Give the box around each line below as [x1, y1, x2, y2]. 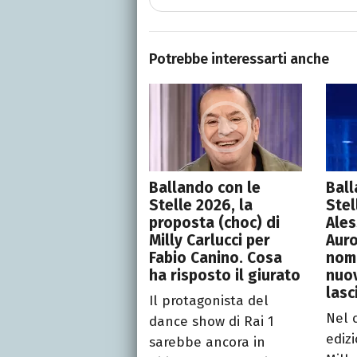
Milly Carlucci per [149, 231, 270, 250]
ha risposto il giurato [149, 266, 300, 285]
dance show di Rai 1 [149, 313, 274, 331]
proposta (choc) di [149, 214, 280, 233]
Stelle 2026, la [149, 196, 253, 215]
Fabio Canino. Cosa [149, 249, 282, 268]
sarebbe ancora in [149, 334, 265, 351]
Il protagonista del [149, 292, 269, 310]
